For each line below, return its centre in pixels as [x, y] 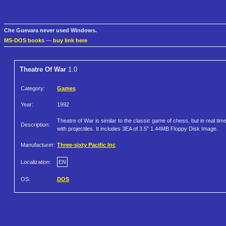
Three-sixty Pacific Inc [86, 145]
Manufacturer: [38, 145]
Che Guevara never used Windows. [50, 31]
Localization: [36, 162]
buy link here [70, 41]
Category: [33, 89]
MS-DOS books [24, 41]
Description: [35, 125]
